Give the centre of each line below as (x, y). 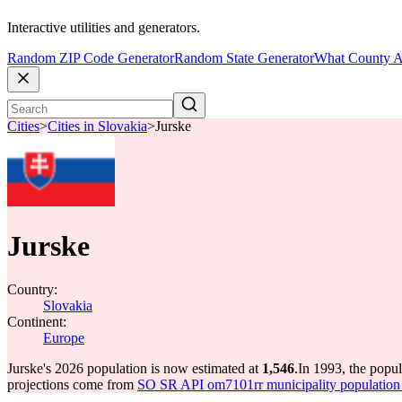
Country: (32, 289)
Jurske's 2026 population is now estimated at (135, 368)
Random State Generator (244, 58)
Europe (64, 338)
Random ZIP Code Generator (91, 58)
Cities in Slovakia (97, 127)
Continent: (37, 322)
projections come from (72, 385)
